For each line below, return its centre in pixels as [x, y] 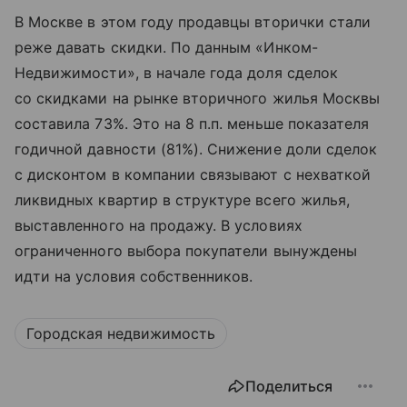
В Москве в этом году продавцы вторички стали [193, 22]
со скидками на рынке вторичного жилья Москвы [198, 99]
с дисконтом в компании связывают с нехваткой [193, 175]
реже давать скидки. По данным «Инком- [166, 48]
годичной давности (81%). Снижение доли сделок [196, 149]
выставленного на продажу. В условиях [159, 226]
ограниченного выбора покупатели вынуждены [186, 251]
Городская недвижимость [121, 334]
